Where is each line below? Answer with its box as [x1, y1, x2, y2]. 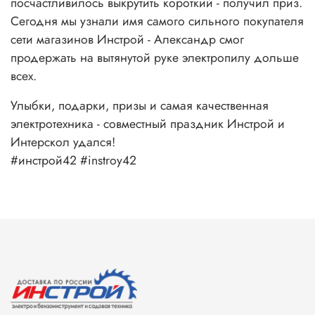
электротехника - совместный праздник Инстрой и [11, 114, 285, 133]
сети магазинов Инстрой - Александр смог [11, 30, 244, 49]
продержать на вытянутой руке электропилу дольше [11, 48, 299, 67]
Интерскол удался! [11, 132, 115, 151]
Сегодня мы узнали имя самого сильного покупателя [11, 11, 304, 30]
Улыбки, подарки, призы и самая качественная [11, 96, 269, 115]
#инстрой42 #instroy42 [11, 150, 136, 169]
